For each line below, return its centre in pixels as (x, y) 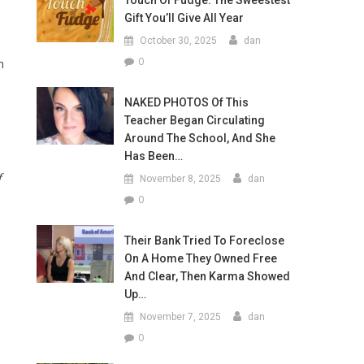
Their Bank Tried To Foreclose (204, 240)
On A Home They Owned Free (200, 258)
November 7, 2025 (180, 317)
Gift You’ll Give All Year (184, 18)
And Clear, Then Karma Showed (207, 276)
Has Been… (153, 156)
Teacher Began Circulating (194, 120)
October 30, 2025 (178, 41)
